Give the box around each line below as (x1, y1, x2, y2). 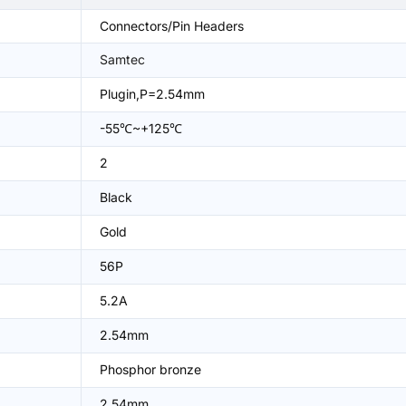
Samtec (100, 52, 145, 67)
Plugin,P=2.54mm (100, 86, 205, 101)
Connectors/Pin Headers (100, 18, 244, 34)
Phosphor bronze (100, 362, 201, 377)
